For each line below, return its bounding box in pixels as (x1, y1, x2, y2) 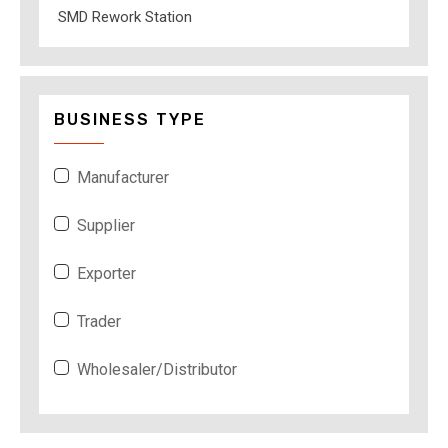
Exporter (77, 263, 136, 283)
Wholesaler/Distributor (77, 359, 237, 379)
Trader (77, 311, 121, 331)
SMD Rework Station (58, 7, 192, 26)
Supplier (77, 215, 135, 235)
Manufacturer (77, 167, 169, 187)
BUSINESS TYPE (54, 109, 206, 129)
